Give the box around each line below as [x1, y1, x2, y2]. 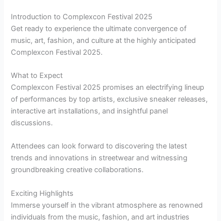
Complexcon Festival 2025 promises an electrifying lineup [11, 83, 205, 92]
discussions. [11, 118, 53, 128]
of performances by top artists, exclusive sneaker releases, [11, 95, 208, 104]
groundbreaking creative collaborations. [11, 165, 144, 175]
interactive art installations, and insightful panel [11, 107, 168, 116]
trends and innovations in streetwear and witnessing [11, 153, 188, 163]
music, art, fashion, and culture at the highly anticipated [11, 36, 196, 45]
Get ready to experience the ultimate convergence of [11, 24, 187, 33]
